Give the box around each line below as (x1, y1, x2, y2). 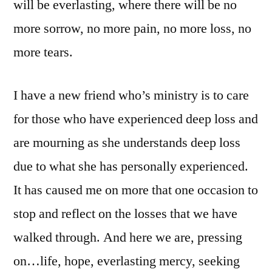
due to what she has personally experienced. (13, 157, 248, 175)
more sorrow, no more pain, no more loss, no (13, 19, 251, 37)
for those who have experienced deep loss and (13, 110, 258, 127)
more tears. (13, 43, 73, 61)
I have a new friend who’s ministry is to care (13, 86, 249, 104)
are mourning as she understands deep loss (13, 134, 240, 151)
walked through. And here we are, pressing (13, 228, 242, 246)
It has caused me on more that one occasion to (13, 181, 258, 199)
